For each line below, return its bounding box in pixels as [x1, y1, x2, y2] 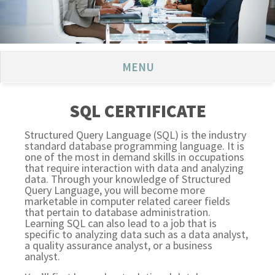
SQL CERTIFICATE [69, 99, 206, 122]
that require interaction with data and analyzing [25, 160, 244, 175]
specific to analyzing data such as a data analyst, [25, 227, 249, 241]
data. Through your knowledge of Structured [25, 171, 231, 186]
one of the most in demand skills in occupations [25, 149, 245, 164]
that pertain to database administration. [25, 204, 211, 219]
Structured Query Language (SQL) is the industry [25, 127, 247, 142]
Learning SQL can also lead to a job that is [25, 215, 217, 230]
